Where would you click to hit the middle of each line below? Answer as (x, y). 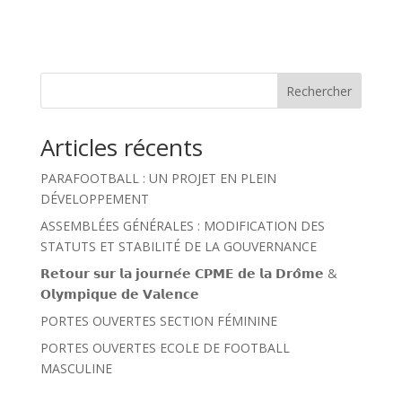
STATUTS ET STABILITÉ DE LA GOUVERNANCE (178, 246)
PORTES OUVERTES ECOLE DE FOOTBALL (165, 348)
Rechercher (319, 91)
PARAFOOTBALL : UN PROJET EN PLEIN (158, 178)
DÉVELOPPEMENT (94, 199)
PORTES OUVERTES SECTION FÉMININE (158, 321)
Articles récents (121, 147)
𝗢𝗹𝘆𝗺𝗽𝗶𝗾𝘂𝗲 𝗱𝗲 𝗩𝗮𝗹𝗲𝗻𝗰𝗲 (119, 294)
